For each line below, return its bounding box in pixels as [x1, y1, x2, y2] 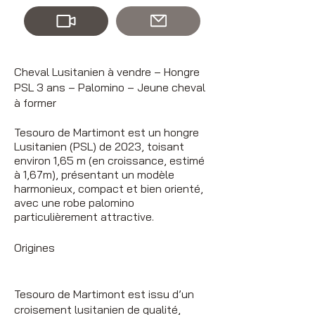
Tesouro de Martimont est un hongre [14, 124, 199, 139]
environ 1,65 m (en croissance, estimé [14, 153, 205, 167]
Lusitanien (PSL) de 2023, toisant [14, 139, 184, 153]
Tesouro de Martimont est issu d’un [14, 286, 194, 301]
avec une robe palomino [14, 195, 134, 210]
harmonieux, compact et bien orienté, [14, 181, 203, 195]
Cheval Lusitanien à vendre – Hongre [14, 64, 200, 79]
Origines [14, 240, 55, 255]
